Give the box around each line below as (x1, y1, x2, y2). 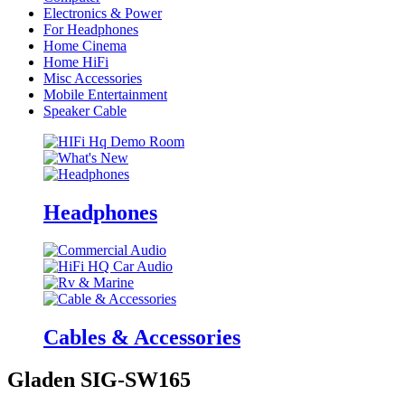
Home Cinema (43, 37, 127, 53)
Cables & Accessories (43, 325, 240, 350)
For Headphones (43, 21, 138, 37)
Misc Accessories (43, 70, 142, 86)
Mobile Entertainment (43, 86, 167, 102)
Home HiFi (43, 53, 108, 70)
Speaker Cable (43, 102, 127, 118)
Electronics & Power (43, 5, 162, 21)
